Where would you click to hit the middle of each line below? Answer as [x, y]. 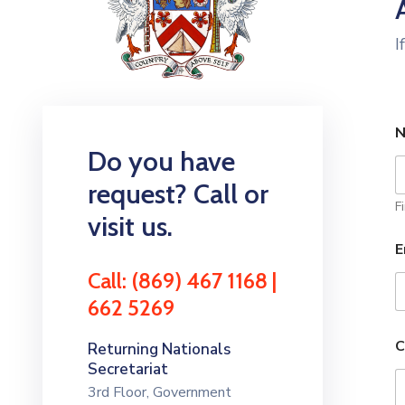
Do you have [161, 161]
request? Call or [178, 193]
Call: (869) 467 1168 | [182, 280]
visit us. [130, 226]
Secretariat [128, 369]
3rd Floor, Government [160, 392]
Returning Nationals [159, 349]
